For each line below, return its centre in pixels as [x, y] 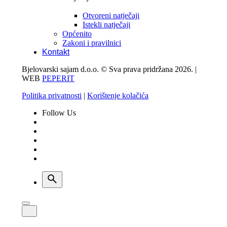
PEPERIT [59, 78]
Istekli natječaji [107, 25]
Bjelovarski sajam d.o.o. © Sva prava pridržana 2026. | [109, 69]
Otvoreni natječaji [111, 15]
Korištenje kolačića [118, 96]
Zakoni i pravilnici [92, 43]
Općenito [77, 34]
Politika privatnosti [52, 96]
